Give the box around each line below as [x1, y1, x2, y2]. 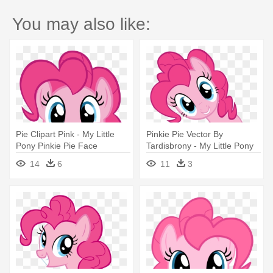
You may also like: [12, 14, 151, 34]
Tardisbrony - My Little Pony [146, 140, 253, 151]
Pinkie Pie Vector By [146, 129, 223, 139]
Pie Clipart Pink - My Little [16, 129, 115, 139]
